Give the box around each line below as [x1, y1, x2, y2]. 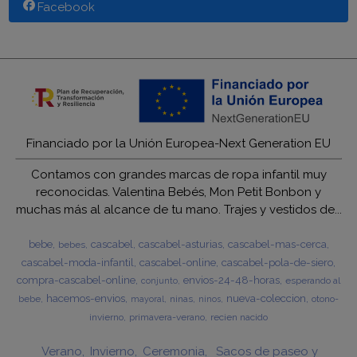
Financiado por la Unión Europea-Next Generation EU [26, 135, 331, 151]
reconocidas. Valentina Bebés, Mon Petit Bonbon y [36, 184, 321, 199]
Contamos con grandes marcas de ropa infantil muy [30, 167, 327, 182]
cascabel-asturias [138, 237, 222, 250]
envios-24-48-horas [183, 273, 280, 286]
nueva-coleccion [226, 291, 306, 304]
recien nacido [210, 311, 268, 323]
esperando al [285, 274, 340, 286]
